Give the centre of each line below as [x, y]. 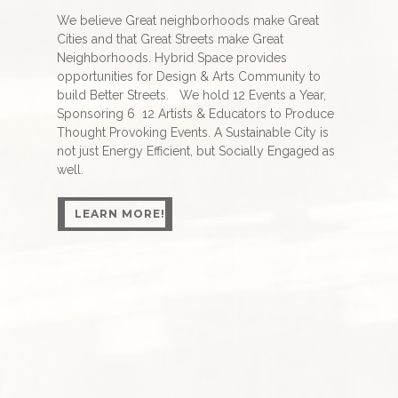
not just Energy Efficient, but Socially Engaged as [196, 151]
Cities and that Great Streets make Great [170, 39]
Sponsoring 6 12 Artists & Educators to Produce [195, 113]
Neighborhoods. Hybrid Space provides [172, 57]
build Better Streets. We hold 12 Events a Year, [191, 95]
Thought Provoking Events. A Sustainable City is [193, 132]
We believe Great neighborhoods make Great [188, 20]
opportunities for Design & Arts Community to [189, 76]
